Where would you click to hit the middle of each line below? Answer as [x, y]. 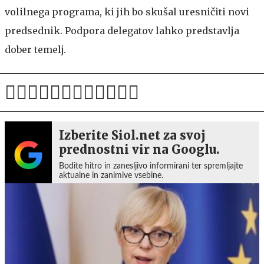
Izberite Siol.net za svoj [132, 136]
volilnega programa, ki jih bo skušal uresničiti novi [127, 12]
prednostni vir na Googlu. [139, 150]
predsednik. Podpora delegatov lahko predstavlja [122, 31]
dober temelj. [35, 50]
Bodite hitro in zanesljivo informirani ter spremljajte [151, 166]
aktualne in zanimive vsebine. [111, 176]
